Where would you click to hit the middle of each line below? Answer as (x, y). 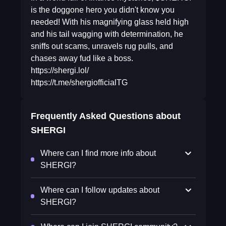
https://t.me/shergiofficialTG (79, 82)
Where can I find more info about (98, 153)
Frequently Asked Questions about (105, 116)
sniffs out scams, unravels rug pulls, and (102, 46)
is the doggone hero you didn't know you (102, 10)
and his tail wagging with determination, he (107, 34)
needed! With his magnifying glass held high (109, 22)
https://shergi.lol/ (60, 70)
